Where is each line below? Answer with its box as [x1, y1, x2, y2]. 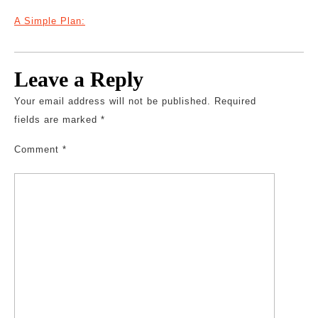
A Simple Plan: [14, 16, 85, 26]
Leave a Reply [14, 67, 143, 91]
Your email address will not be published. [14, 96, 211, 106]
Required [214, 96, 256, 106]
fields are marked [14, 114, 101, 125]
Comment [14, 144, 62, 155]
